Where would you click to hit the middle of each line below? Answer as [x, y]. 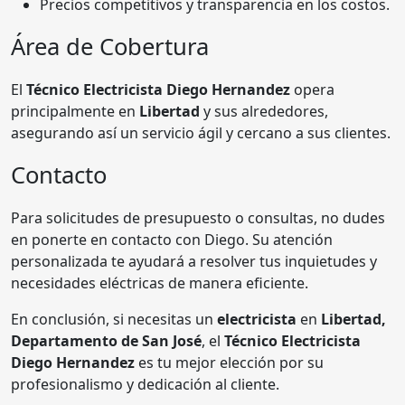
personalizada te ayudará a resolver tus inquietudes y [194, 261]
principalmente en [75, 111]
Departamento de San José [106, 340]
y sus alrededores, [264, 111]
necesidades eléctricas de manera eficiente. [160, 283]
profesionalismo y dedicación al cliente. [145, 384]
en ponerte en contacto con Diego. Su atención [172, 239]
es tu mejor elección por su [229, 362]
